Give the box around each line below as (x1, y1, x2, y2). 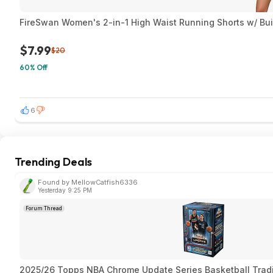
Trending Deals (15, 155, 92, 169)
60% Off (19, 63, 48, 72)
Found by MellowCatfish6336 (38, 178, 138, 186)
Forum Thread (26, 205, 62, 211)
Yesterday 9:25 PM (38, 186, 92, 194)
